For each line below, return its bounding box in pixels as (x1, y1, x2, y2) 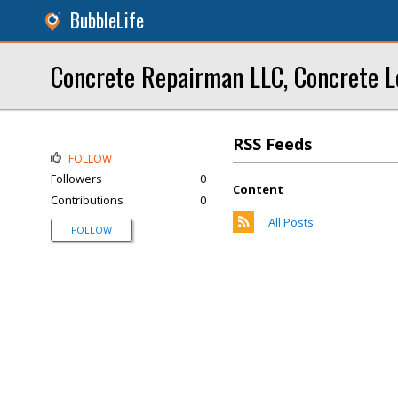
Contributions (51, 192, 123, 208)
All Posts (268, 214, 314, 230)
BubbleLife (70, 6, 144, 34)
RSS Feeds (233, 133, 312, 155)
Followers (51, 171, 102, 187)
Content (233, 181, 283, 197)
